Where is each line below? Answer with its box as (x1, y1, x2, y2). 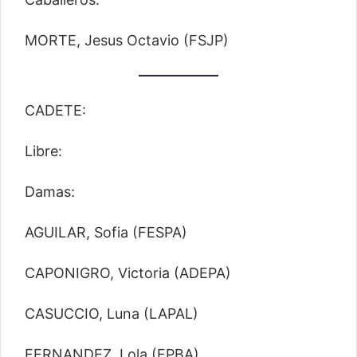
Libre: (25, 142, 62, 159)
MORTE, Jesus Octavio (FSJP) (25, 31, 229, 49)
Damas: (25, 182, 75, 200)
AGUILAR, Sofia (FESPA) (25, 223, 187, 241)
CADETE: (25, 101, 86, 119)
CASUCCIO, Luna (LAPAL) (25, 304, 198, 322)
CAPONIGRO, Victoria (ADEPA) (25, 264, 231, 281)
